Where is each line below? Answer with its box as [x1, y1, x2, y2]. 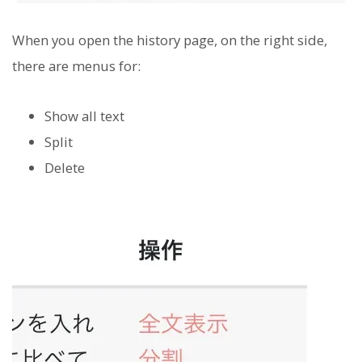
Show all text [44, 106, 124, 125]
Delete [44, 158, 85, 177]
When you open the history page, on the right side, [12, 30, 327, 49]
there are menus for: [12, 56, 141, 75]
